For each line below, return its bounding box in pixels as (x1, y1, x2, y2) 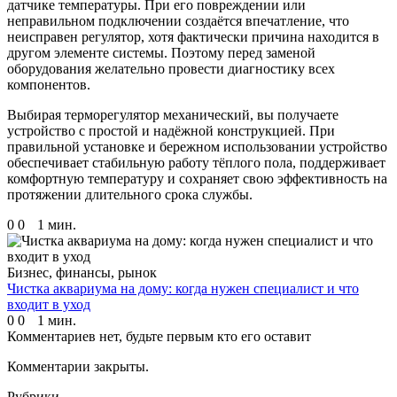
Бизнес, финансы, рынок (7, 265, 157, 281)
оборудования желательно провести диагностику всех (7, 61, 335, 77)
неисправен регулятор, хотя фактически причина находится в (7, 29, 379, 45)
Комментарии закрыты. (7, 359, 149, 375)
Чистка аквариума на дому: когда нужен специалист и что (7, 281, 359, 297)
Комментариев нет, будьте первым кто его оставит (7, 329, 311, 345)
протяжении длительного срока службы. (7, 187, 253, 203)
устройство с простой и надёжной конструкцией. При (7, 123, 335, 139)
